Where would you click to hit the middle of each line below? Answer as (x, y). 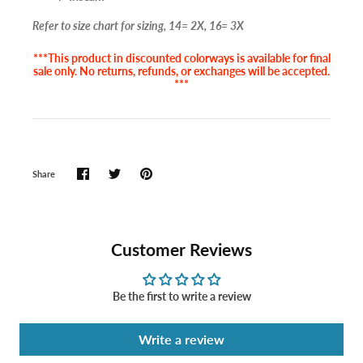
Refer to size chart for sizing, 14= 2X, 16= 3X (138, 26)
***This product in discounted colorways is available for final (181, 58)
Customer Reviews (181, 250)
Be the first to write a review (181, 297)
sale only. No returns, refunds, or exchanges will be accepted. (181, 71)
